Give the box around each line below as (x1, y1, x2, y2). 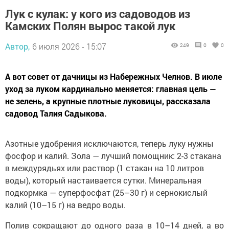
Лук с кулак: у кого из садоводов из (5, 6, 190, 21)
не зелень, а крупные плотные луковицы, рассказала (5, 95, 211, 106)
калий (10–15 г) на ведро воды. (5, 199, 126, 210)
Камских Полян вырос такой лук (5, 18, 175, 33)
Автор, (5, 40, 30, 52)
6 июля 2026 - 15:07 (32, 40, 106, 52)
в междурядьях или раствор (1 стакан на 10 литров (5, 162, 204, 173)
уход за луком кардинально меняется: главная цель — (5, 83, 216, 94)
